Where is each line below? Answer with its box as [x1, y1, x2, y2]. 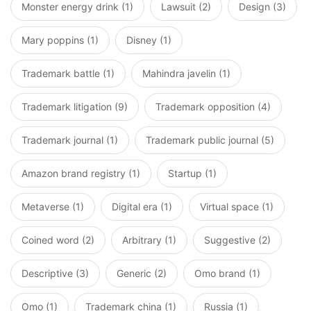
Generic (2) [117, 267, 167, 280]
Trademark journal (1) [22, 134, 118, 146]
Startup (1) [168, 167, 217, 180]
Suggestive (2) [204, 234, 271, 246]
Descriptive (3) [22, 267, 89, 280]
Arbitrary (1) [122, 234, 176, 246]
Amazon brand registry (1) [22, 167, 140, 180]
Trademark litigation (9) [22, 101, 128, 113]
